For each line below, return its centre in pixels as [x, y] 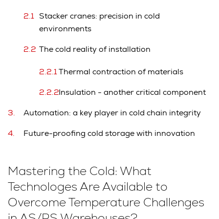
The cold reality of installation [95, 49]
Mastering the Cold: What [80, 171]
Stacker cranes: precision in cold [99, 16]
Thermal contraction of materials [119, 71]
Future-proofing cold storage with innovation [109, 133]
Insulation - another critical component [130, 92]
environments [65, 28]
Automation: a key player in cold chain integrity [112, 112]
